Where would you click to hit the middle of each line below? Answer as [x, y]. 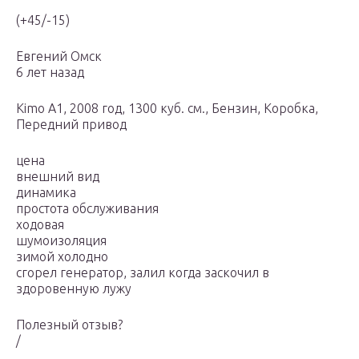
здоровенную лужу [74, 289]
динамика [46, 193]
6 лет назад [50, 73]
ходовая [40, 225]
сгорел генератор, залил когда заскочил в [143, 273]
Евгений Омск [59, 56]
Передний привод [71, 125]
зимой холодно [62, 257]
